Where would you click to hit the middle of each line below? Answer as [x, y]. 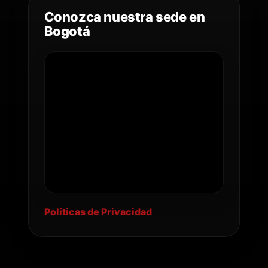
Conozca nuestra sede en [124, 17]
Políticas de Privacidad [98, 212]
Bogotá [67, 31]
